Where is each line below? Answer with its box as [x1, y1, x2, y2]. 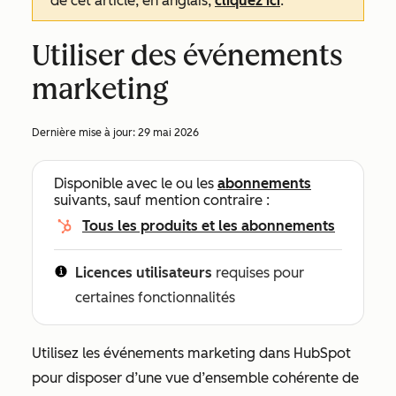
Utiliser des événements [32, 39, 343, 72]
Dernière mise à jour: [32, 126, 138, 139]
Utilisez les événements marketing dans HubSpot [32, 345, 351, 362]
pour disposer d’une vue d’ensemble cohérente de [32, 369, 359, 386]
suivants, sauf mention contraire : [54, 192, 270, 209]
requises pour [212, 264, 304, 281]
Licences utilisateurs [75, 264, 212, 281]
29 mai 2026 [138, 126, 199, 139]
